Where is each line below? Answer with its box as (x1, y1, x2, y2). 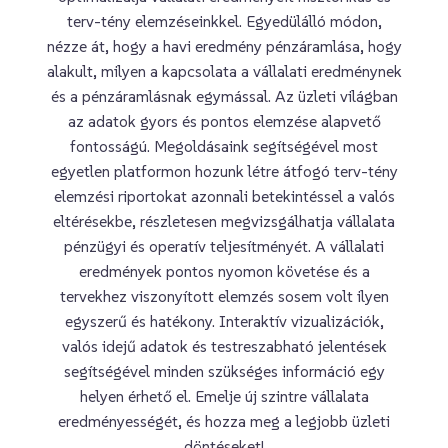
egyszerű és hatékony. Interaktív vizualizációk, (64, 310, 384, 331)
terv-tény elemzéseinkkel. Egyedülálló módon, (66, 10, 382, 31)
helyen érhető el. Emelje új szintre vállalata (79, 385, 369, 406)
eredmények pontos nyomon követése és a (78, 260, 370, 281)
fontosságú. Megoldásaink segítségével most (70, 135, 378, 156)
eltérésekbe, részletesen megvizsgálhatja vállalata (53, 210, 395, 231)
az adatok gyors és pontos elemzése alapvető (67, 110, 381, 131)
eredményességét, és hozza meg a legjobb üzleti (58, 410, 390, 431)
